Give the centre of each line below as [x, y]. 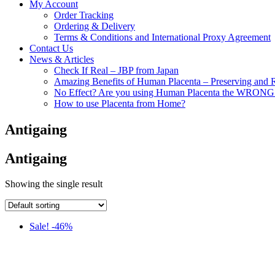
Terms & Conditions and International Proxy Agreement [162, 37]
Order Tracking [84, 15]
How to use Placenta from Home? [120, 103]
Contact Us [51, 48]
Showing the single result [54, 184]
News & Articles [62, 59]
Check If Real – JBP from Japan [116, 70]
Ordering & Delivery [95, 26]
